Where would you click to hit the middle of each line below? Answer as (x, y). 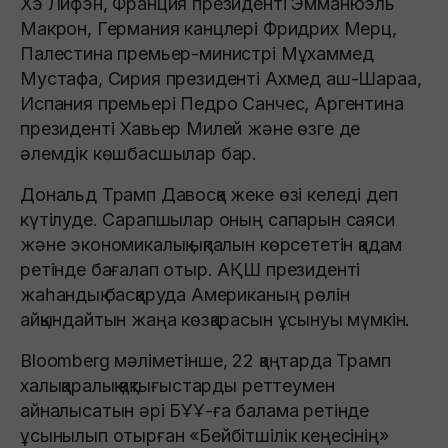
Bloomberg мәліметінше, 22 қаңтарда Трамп (205, 361)
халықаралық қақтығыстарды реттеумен (177, 386)
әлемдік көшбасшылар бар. (139, 154)
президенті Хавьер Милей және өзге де (190, 129)
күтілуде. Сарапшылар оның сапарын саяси (207, 220)
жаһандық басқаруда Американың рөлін (185, 295)
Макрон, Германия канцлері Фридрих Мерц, (208, 29)
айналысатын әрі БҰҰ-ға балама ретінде (195, 411)
